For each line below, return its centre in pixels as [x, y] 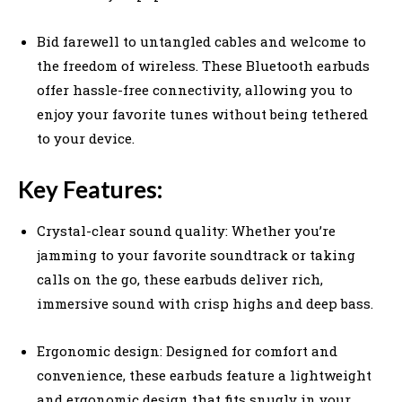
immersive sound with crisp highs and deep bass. [205, 303]
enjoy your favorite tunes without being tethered [202, 114]
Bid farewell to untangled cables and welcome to [201, 41]
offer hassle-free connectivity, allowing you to [195, 89]
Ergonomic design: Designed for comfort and [187, 350]
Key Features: [90, 189]
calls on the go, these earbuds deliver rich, [180, 279]
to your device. [86, 138]
